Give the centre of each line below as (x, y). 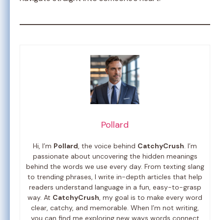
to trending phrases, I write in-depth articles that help (115, 177)
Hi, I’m (43, 146)
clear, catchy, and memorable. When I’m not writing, (115, 208)
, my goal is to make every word (151, 198)
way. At (40, 198)
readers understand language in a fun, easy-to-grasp (115, 187)
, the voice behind (108, 146)
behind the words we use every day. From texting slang (115, 167)
